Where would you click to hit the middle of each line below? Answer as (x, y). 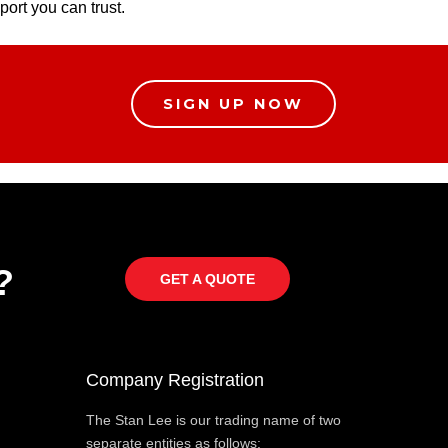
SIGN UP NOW (233, 103)
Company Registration (175, 379)
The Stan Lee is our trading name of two (213, 419)
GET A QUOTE (207, 278)
